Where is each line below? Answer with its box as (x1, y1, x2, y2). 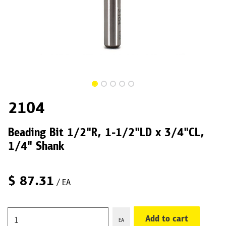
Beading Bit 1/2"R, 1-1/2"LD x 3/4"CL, (8, 128, 204, 139)
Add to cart (145, 214, 188, 224)
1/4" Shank (8, 141, 65, 153)
